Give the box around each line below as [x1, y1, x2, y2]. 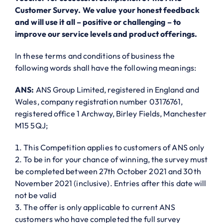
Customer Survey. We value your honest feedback [15, 5, 200, 15]
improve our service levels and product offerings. [15, 29, 197, 39]
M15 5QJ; [15, 120, 48, 130]
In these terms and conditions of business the [15, 51, 175, 61]
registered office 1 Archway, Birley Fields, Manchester [15, 109, 207, 118]
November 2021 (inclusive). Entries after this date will [15, 178, 207, 188]
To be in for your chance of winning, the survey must [23, 154, 208, 164]
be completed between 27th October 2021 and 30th [15, 166, 201, 176]
